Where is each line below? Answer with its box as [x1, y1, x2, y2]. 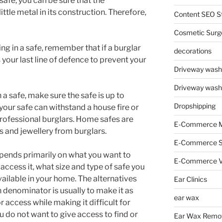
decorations [173, 47, 212, 55]
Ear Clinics [173, 175, 207, 183]
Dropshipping [173, 102, 216, 110]
